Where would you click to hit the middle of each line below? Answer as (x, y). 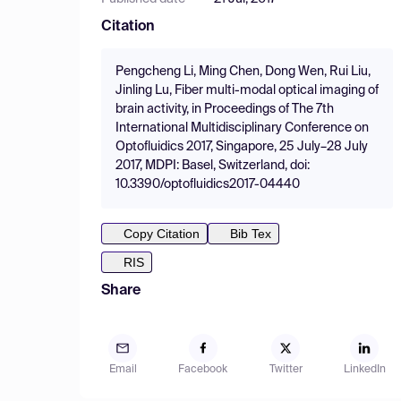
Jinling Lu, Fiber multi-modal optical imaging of (247, 90)
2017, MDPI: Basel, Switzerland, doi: (213, 166)
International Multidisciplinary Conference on (242, 128)
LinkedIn (364, 370)
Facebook (203, 370)
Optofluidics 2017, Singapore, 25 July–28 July (242, 147)
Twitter (286, 370)
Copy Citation (162, 234)
